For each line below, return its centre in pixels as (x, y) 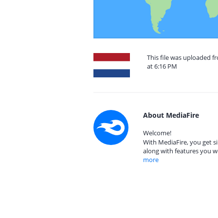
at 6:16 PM (162, 66)
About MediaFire (171, 115)
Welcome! (157, 133)
